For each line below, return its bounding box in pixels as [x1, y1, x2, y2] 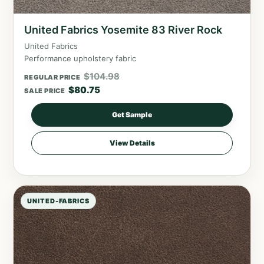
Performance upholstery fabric [24, 53, 137, 63]
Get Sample [112, 110, 152, 119]
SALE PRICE [24, 86, 65, 95]
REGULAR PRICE [24, 72, 81, 81]
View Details [109, 138, 155, 147]
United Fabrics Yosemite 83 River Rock [24, 23, 223, 36]
